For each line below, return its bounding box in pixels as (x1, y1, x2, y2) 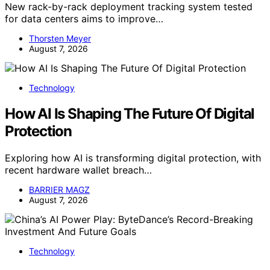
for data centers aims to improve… (5, 13, 163, 25)
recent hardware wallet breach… (5, 164, 152, 177)
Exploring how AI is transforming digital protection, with (5, 152, 261, 165)
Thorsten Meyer (29, 33, 91, 44)
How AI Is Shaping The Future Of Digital (5, 105, 255, 123)
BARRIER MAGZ (29, 184, 90, 195)
